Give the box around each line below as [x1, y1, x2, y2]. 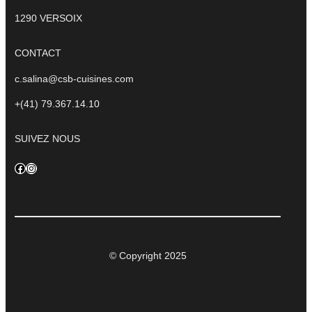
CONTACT [15, 47, 61, 59]
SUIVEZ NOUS [15, 132, 80, 144]
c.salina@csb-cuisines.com [15, 72, 134, 84]
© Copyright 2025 [109, 249, 187, 261]
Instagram [25, 161, 34, 173]
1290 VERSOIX [15, 13, 82, 24]
